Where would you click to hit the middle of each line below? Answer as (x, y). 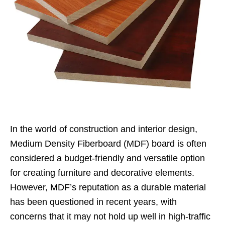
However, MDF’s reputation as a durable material (108, 187)
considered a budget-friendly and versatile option (107, 158)
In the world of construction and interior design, (104, 129)
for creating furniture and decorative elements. (102, 173)
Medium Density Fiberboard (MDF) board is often (108, 143)
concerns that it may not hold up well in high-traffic (110, 216)
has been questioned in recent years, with (93, 202)
